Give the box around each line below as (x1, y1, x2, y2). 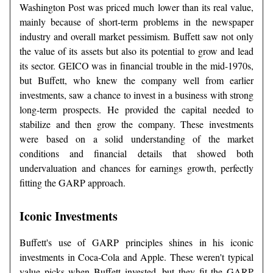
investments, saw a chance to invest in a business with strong (19, 88, 253, 102)
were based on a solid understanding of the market (19, 132, 253, 146)
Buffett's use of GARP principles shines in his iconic (19, 236, 253, 249)
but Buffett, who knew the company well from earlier (19, 74, 253, 87)
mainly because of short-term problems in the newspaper (19, 15, 253, 29)
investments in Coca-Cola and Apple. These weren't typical (19, 250, 253, 264)
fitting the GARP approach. (19, 176, 126, 190)
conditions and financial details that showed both (19, 147, 253, 160)
